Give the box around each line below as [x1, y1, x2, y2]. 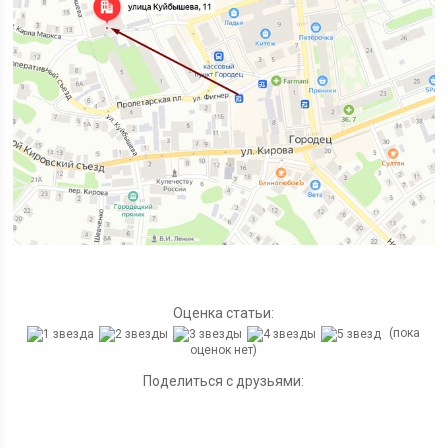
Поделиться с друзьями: [143, 372, 305, 389]
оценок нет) [190, 342, 258, 357]
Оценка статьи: [173, 304, 275, 321]
